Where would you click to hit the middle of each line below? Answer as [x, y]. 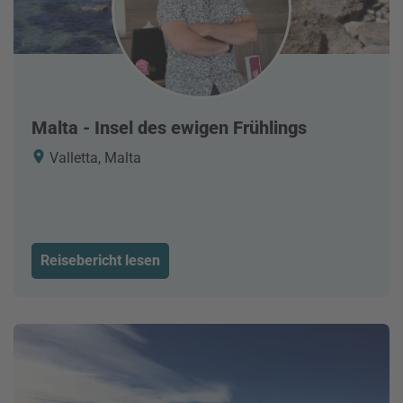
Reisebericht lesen [100, 260]
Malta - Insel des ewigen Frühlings [169, 127]
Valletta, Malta [94, 157]
